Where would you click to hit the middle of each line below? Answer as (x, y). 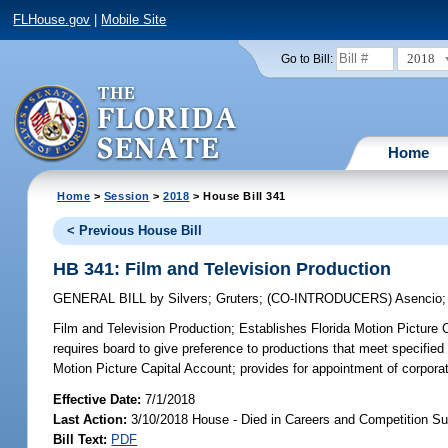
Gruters (238, 299)
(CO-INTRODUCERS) (331, 299)
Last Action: (90, 419)
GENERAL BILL (102, 299)
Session (126, 195)
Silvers (186, 299)
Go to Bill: (306, 58)
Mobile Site (134, 20)
